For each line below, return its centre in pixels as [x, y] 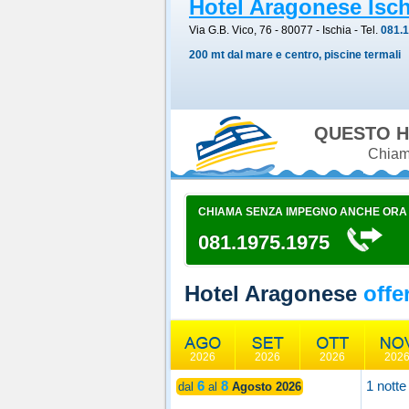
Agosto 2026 [265, 387]
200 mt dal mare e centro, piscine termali [295, 55]
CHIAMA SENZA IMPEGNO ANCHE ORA [303, 212]
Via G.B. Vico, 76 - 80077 [251, 30]
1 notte [386, 386]
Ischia [337, 30]
